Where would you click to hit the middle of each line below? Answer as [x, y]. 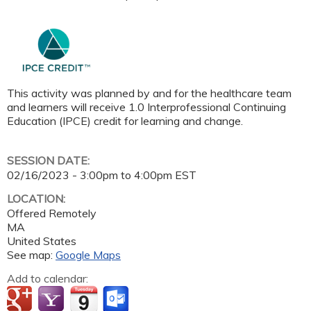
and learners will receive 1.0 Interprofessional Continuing [146, 107]
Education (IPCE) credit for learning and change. [125, 121]
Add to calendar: [49, 278]
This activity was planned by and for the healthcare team [149, 93]
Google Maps [88, 254]
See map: [31, 254]
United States [42, 241]
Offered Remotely [52, 213]
